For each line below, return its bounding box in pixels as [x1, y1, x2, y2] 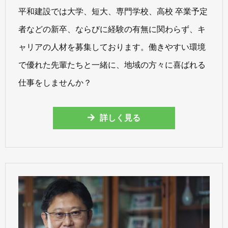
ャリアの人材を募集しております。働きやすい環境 [18, 42, 206, 51]
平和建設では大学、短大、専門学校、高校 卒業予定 [18, 7, 208, 16]
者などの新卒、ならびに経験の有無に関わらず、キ [18, 24, 206, 34]
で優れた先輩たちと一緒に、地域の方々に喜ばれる [18, 60, 206, 69]
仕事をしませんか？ [18, 78, 92, 87]
